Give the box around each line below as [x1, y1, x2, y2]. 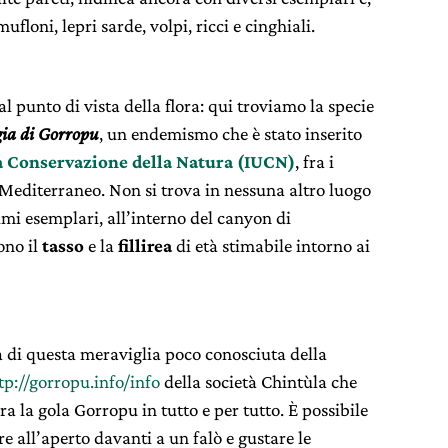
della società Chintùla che [160, 371, 357, 393]
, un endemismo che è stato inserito [99, 123, 362, 145]
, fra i [295, 151, 334, 173]
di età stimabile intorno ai [172, 235, 370, 257]
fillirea [118, 235, 172, 257]
